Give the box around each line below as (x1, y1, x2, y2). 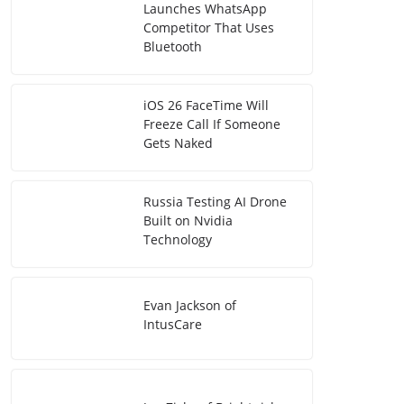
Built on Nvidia (143, 212, 233, 230)
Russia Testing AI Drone (143, 193, 287, 211)
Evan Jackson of (143, 297, 236, 315)
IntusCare (143, 316, 202, 334)
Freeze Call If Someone (143, 115, 280, 133)
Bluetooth (143, 38, 202, 56)
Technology (143, 231, 212, 249)
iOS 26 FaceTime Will (143, 96, 269, 115)
